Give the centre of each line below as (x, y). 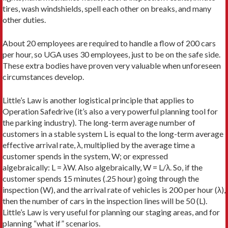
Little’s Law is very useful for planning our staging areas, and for (111, 212)
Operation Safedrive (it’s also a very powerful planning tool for (110, 111)
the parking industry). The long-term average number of (99, 123)
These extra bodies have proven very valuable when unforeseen (112, 66)
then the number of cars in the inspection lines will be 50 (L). (105, 201)
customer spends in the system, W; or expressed (85, 156)
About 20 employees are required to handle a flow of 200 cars (109, 43)
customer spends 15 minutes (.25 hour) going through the (101, 179)
